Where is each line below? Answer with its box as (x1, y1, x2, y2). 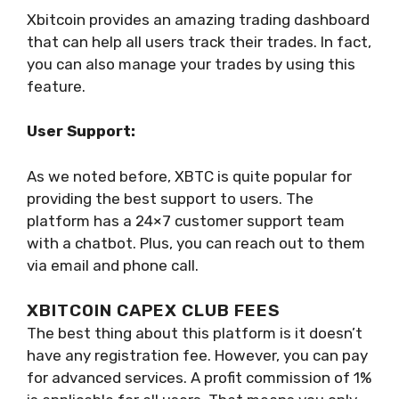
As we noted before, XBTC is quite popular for (27, 167, 352, 185)
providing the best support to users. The (27, 189, 313, 208)
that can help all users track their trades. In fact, (27, 32, 371, 51)
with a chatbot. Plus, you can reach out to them (27, 233, 365, 252)
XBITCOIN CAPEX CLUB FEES (27, 300, 281, 322)
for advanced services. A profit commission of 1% (27, 369, 371, 387)
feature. (27, 77, 85, 95)
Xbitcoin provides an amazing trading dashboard (27, 10, 370, 28)
